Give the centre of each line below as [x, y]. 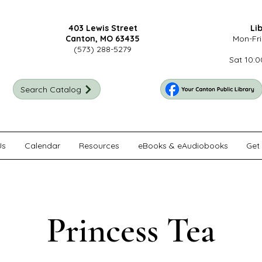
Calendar [42, 146]
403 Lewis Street [103, 28]
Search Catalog [51, 89]
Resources [99, 146]
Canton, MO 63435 [103, 39]
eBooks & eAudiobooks [183, 146]
